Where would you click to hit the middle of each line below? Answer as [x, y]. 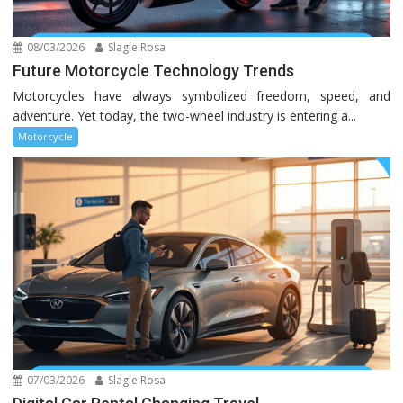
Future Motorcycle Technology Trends [154, 71]
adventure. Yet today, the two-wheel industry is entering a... [185, 116]
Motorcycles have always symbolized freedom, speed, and [201, 96]
